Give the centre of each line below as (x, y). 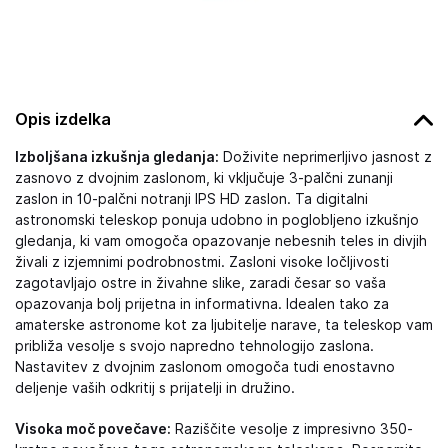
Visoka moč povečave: (93, 429)
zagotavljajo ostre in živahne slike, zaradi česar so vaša (200, 283)
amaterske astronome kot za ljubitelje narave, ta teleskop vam (224, 325)
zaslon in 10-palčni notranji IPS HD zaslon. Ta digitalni (191, 199)
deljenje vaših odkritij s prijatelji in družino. (155, 388)
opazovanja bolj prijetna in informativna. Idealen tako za (202, 304)
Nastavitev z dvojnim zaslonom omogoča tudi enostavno (205, 367)
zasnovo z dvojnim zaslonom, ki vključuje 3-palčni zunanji (204, 178)
